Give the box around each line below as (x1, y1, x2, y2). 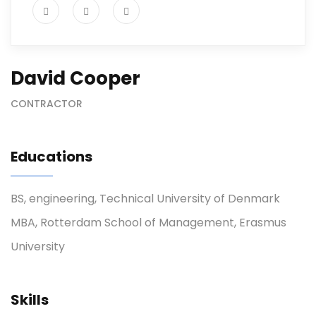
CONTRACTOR (11, 97, 83, 111)
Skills (11, 290, 49, 310)
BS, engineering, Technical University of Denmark (11, 190, 280, 207)
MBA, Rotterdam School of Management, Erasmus (11, 214, 286, 231)
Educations (11, 147, 92, 167)
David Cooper (11, 66, 140, 92)
